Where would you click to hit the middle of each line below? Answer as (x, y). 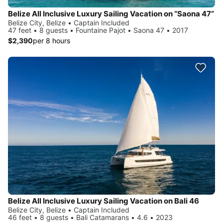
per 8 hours (52, 40)
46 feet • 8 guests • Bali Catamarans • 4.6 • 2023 (90, 218)
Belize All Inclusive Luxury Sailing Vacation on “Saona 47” (111, 13)
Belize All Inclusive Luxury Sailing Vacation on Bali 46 (104, 201)
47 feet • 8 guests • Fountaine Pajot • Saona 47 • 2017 (98, 30)
